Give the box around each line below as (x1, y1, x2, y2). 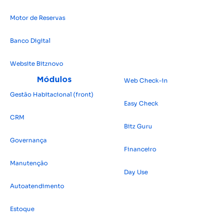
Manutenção (10, 159, 48, 167)
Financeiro (123, 145, 156, 153)
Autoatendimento (10, 182, 64, 190)
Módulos (37, 74, 72, 84)
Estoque (10, 205, 34, 213)
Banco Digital (10, 36, 50, 44)
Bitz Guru (123, 122, 152, 130)
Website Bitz (10, 59, 48, 67)
